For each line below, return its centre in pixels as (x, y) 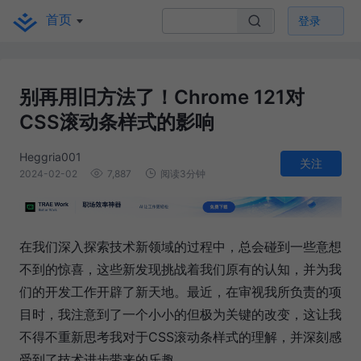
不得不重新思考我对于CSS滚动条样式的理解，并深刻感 (180, 337)
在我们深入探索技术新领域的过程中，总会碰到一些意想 (180, 247)
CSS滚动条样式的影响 (117, 122)
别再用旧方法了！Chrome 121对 (162, 98)
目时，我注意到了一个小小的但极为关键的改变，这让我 (180, 315)
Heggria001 (50, 156)
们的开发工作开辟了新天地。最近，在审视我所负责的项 (180, 292)
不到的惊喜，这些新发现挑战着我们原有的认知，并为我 (180, 270)
